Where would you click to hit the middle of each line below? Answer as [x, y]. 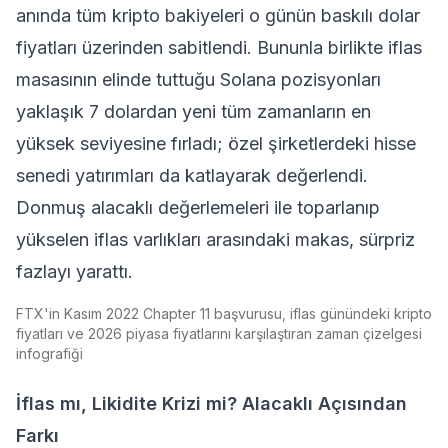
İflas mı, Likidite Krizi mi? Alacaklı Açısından [211, 403]
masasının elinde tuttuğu [118, 79]
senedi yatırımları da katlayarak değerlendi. [192, 175]
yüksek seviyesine [91, 143]
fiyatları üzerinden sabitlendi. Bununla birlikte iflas [219, 47]
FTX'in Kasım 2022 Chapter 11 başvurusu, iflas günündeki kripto [224, 313]
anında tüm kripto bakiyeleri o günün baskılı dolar [218, 15]
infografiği [49, 353]
